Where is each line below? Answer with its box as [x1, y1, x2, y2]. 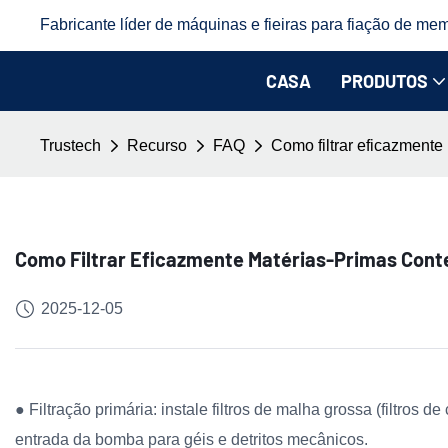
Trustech [40, 137, 102, 154]
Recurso [127, 137, 188, 154]
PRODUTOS [340, 69, 428, 92]
